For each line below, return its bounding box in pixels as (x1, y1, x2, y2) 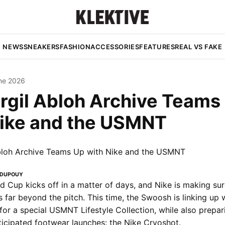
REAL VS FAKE (175, 43, 222, 51)
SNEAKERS (23, 43, 60, 51)
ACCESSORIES (90, 43, 140, 51)
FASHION (59, 43, 91, 51)
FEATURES (139, 43, 175, 51)
